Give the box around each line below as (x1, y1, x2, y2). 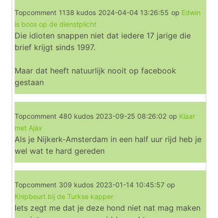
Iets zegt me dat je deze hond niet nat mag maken (15, 203, 200, 213)
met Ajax (15, 124, 42, 132)
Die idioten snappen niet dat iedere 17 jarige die (15, 31, 191, 40)
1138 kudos (59, 8, 96, 17)
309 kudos (59, 181, 93, 189)
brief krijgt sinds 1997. (15, 42, 95, 52)
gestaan (15, 77, 44, 87)
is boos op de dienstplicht (15, 20, 96, 28)
